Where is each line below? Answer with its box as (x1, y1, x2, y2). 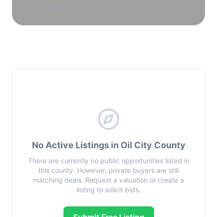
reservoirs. (47, 4, 80, 12)
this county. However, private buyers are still (38, 166, 179, 174)
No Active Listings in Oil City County (31, 140, 186, 150)
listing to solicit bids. (77, 186, 140, 194)
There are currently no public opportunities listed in (28, 156, 189, 165)
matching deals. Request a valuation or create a (33, 176, 184, 184)
